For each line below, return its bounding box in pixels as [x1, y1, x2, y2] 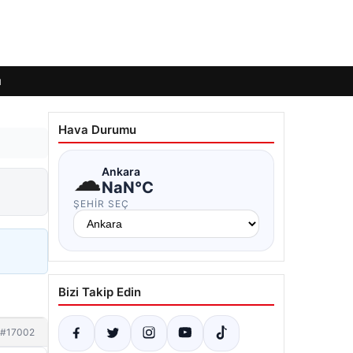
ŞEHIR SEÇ [73, 198, 129, 210]
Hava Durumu [58, 122, 136, 137]
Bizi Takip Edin [58, 284, 141, 299]
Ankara [102, 164, 140, 178]
